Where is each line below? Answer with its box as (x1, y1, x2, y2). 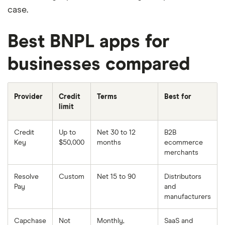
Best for (164, 93, 191, 101)
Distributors (164, 173, 201, 181)
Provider (14, 93, 43, 101)
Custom (59, 173, 84, 181)
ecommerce (164, 139, 203, 147)
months (97, 139, 121, 147)
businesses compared (8, 56, 190, 74)
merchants (164, 149, 198, 157)
